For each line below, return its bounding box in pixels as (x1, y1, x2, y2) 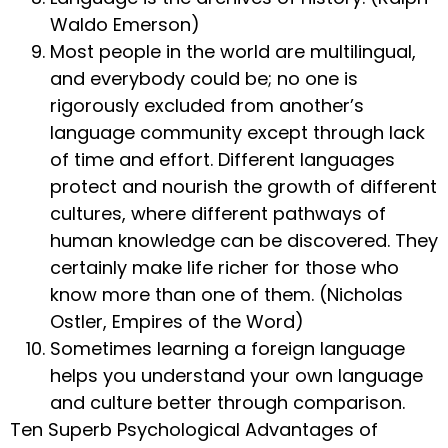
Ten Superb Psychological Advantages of (10, 417, 378, 443)
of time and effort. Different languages (50, 147, 395, 173)
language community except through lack (50, 120, 425, 146)
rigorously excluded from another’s (50, 93, 364, 119)
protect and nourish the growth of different (50, 174, 437, 200)
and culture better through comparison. (50, 390, 405, 416)
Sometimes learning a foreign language (50, 336, 405, 362)
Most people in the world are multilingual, (50, 39, 416, 65)
